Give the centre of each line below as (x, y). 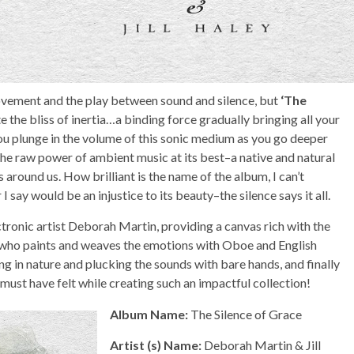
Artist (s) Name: (157, 345)
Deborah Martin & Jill (262, 345)
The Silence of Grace (246, 314)
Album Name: (150, 314)
